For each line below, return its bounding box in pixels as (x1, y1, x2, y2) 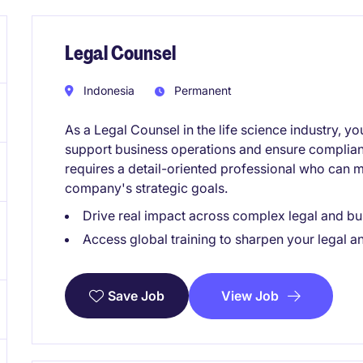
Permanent (171, 83, 232, 97)
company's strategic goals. (65, 179, 228, 196)
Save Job (108, 288, 164, 305)
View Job (221, 287, 279, 304)
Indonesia (80, 83, 135, 97)
